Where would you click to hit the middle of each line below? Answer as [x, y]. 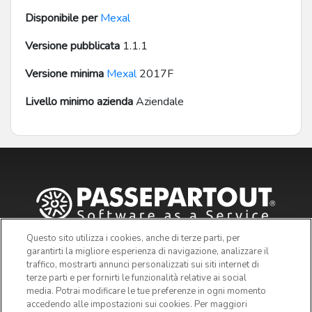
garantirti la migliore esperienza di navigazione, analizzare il [148, 251]
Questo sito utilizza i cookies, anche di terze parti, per [134, 238]
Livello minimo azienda [79, 102]
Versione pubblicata [72, 46]
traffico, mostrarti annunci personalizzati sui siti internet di [143, 265]
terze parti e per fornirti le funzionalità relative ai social [137, 278]
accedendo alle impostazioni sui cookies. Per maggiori [137, 304]
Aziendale [158, 102]
